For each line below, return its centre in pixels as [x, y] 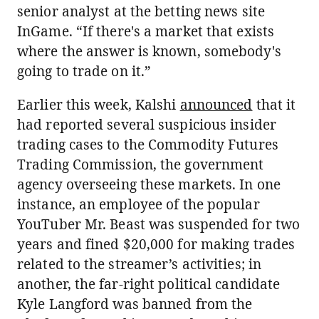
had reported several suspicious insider [147, 125]
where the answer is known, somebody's [149, 51]
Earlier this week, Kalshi [99, 105]
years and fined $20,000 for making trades [156, 244]
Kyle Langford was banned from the [135, 304]
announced [216, 105]
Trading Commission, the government [141, 164]
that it [274, 105]
